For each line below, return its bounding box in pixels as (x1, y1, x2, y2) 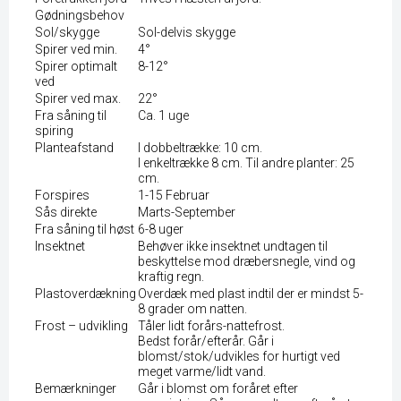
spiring (35, 123, 73, 138)
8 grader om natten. (138, 301, 247, 316)
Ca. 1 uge (138, 107, 189, 123)
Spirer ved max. (35, 90, 121, 106)
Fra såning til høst (35, 221, 134, 236)
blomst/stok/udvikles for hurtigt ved (138, 348, 340, 363)
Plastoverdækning (35, 286, 136, 301)
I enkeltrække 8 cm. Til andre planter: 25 (138, 155, 354, 170)
